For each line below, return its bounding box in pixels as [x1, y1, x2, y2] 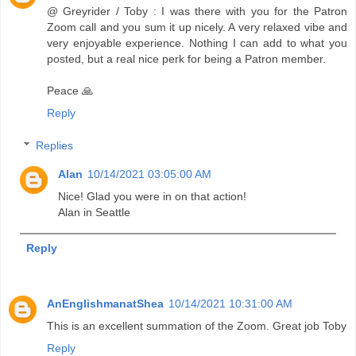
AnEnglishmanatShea [47, 297, 164, 311]
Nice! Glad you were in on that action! [58, 190, 247, 203]
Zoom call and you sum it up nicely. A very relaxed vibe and [47, 20, 347, 33]
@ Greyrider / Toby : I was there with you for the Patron [47, 4, 347, 17]
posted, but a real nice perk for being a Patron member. [47, 52, 326, 65]
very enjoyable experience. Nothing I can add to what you [47, 36, 347, 49]
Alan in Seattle [58, 206, 131, 219]
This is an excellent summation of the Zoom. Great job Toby [47, 319, 346, 333]
